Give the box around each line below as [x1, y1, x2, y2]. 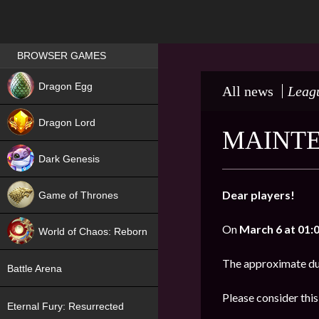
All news [222, 83, 273, 99]
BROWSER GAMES [17, 50, 106, 62]
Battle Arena [7, 263, 62, 275]
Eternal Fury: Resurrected [7, 300, 124, 312]
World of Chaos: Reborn [38, 226, 147, 237]
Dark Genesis [38, 153, 100, 164]
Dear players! [222, 188, 295, 202]
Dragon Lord [38, 117, 98, 128]
